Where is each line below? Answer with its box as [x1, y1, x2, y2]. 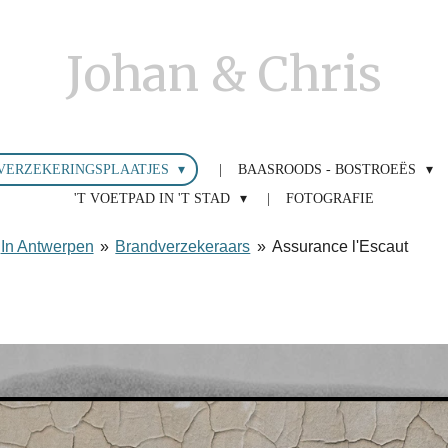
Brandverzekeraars [115, 238, 251, 255]
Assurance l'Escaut [272, 238, 409, 255]
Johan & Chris [66, 44, 382, 104]
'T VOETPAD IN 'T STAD [74, 191, 235, 206]
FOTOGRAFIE [285, 191, 374, 206]
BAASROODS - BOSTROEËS [238, 162, 421, 177]
